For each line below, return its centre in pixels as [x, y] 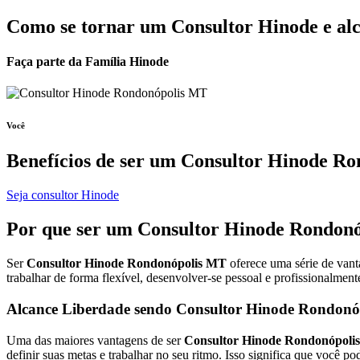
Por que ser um [72, 229]
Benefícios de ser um [94, 161]
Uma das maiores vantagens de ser [95, 340]
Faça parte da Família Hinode [88, 62]
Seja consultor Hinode [63, 195]
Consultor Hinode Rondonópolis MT [127, 264]
